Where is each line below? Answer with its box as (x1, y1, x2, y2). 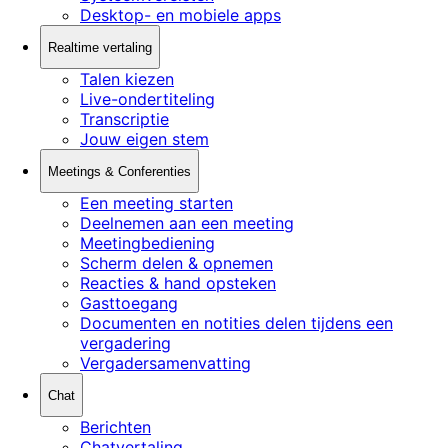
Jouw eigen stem (80, 129, 209, 149)
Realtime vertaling (48, 39, 152, 55)
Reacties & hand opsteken (80, 273, 276, 293)
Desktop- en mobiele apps (80, 5, 281, 25)
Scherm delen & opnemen (80, 253, 273, 273)
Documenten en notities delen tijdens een (80, 313, 393, 333)
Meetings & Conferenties (48, 163, 191, 179)
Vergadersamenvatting (80, 353, 251, 373)
